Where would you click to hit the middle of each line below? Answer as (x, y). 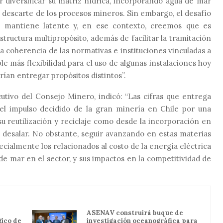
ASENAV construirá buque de (135, 213)
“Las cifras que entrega (168, 96)
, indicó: (110, 96)
